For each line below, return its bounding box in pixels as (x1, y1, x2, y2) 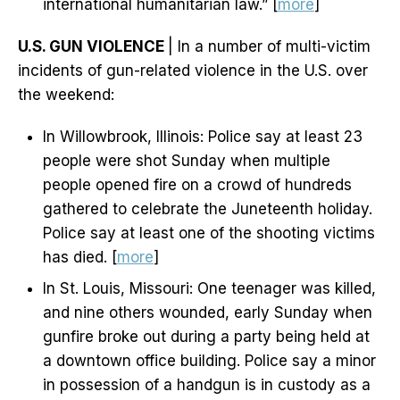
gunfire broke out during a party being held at (43, 328, 370, 346)
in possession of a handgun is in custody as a (43, 376, 371, 395)
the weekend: (18, 86, 114, 104)
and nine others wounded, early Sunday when (43, 304, 372, 322)
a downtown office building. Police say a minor (43, 352, 376, 371)
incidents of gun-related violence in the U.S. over (18, 62, 368, 80)
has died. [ (43, 248, 117, 267)
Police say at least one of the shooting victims (43, 224, 375, 243)
